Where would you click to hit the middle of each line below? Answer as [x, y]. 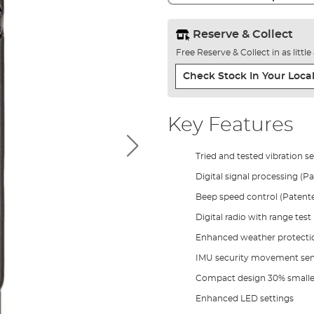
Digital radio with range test [253, 217]
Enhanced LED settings [244, 298]
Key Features [230, 125]
